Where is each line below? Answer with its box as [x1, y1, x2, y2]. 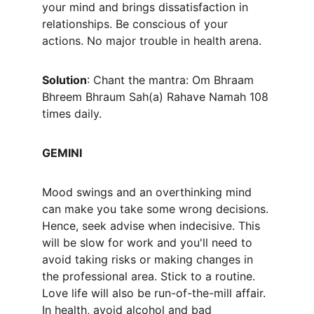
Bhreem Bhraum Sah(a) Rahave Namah [42, 90, 246, 104]
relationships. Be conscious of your [42, 17, 231, 31]
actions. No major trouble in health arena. [42, 34, 261, 48]
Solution [42, 73, 87, 87]
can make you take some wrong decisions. [42, 202, 272, 216]
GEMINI [42, 146, 82, 160]
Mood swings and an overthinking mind [42, 185, 255, 199]
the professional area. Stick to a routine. [42, 269, 259, 283]
